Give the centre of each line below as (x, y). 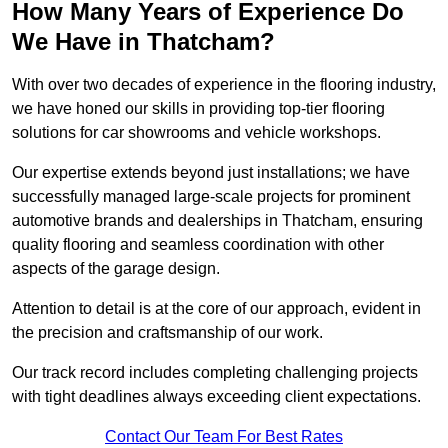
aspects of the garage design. (118, 269)
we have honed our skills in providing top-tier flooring (198, 109)
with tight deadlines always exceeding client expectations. (216, 397)
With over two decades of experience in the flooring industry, (224, 85)
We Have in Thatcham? (143, 42)
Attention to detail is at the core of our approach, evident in (216, 309)
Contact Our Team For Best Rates (224, 437)
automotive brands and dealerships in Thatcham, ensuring (217, 221)
